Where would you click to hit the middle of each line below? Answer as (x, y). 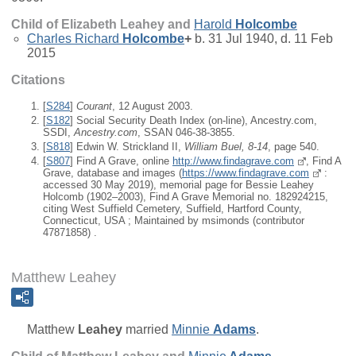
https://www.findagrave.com (246, 173)
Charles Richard (73, 38)
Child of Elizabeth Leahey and (103, 24)
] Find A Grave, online (121, 161)
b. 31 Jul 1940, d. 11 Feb (262, 38)
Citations (38, 79)
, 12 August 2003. (153, 106)
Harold (213, 24)
